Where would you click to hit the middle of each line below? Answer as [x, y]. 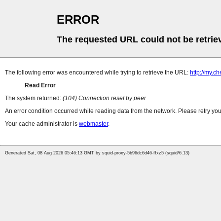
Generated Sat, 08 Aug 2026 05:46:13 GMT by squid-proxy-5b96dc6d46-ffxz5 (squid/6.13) [97, 153]
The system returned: [34, 98]
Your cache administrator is [42, 124]
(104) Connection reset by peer [104, 98]
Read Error [40, 86]
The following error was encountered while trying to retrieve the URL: [97, 73]
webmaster [93, 124]
